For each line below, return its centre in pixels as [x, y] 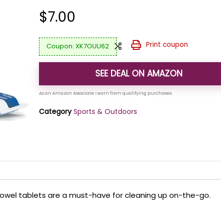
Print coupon [167, 44]
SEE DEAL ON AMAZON [139, 73]
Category [55, 111]
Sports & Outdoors [106, 111]
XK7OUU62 [92, 46]
